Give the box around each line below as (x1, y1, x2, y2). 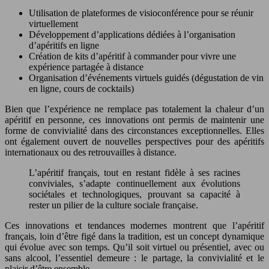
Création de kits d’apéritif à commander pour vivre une (29, 50, 236, 61)
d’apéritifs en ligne (29, 40, 99, 50)
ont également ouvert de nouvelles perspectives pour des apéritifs (5, 136, 264, 147)
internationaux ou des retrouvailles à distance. (5, 147, 177, 157)
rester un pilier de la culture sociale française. (29, 199, 198, 210)
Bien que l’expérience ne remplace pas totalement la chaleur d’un (5, 103, 264, 114)
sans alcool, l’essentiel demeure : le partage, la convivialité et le (5, 252, 264, 263)
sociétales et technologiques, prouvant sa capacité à (29, 189, 240, 199)
